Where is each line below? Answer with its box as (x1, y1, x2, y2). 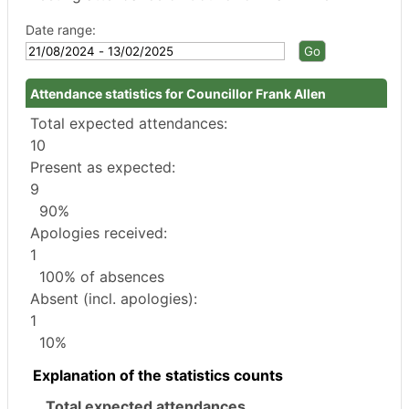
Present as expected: (30, 158, 175, 176)
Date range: (26, 22, 96, 37)
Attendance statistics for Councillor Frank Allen (30, 86, 326, 101)
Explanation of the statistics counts (33, 366, 283, 384)
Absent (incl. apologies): (30, 289, 197, 308)
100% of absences (30, 267, 164, 286)
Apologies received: (30, 224, 167, 242)
